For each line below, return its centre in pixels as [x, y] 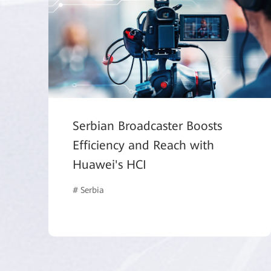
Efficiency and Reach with [143, 145]
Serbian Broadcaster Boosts [147, 126]
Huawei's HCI [109, 165]
